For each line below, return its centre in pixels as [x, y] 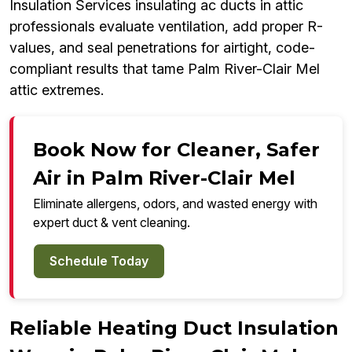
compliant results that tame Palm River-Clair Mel [165, 69]
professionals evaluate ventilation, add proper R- [166, 27]
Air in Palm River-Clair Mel [164, 178]
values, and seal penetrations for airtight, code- [162, 48]
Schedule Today [99, 261]
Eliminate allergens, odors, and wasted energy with [175, 204]
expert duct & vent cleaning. [112, 223]
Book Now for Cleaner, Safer [176, 150]
